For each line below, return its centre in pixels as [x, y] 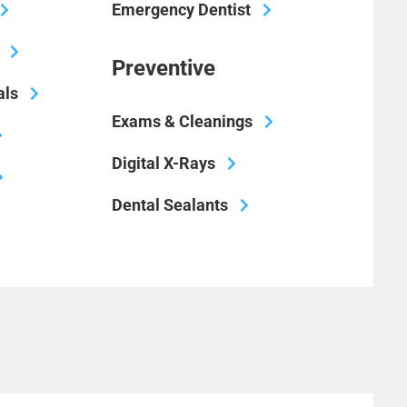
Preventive [163, 68]
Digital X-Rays [163, 163]
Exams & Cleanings [182, 121]
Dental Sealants [169, 204]
